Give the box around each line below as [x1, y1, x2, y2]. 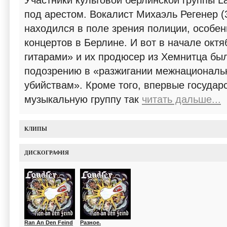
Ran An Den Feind [24, 219, 73, 225]
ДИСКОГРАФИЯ [24, 149, 69, 156]
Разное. [80, 219, 101, 225]
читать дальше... [142, 94, 221, 105]
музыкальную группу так [24, 94, 142, 105]
